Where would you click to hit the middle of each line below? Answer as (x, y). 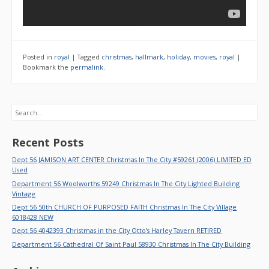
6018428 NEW (33, 217)
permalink (87, 67)
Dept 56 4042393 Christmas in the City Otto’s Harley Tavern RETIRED (117, 231)
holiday (178, 57)
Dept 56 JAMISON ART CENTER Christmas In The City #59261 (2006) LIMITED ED (132, 160)
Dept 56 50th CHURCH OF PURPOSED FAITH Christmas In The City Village (124, 207)
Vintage (24, 193)
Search (23, 110)
